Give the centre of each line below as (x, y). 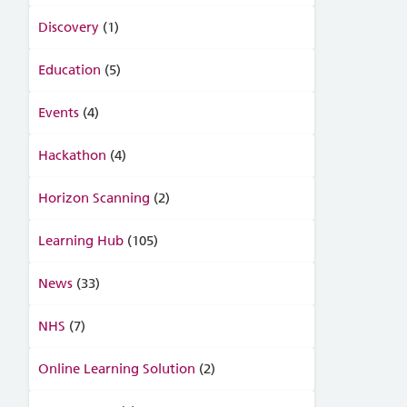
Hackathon (72, 155)
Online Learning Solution (116, 369)
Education (69, 70)
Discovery (68, 27)
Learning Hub (80, 241)
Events (58, 113)
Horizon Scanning (94, 198)
